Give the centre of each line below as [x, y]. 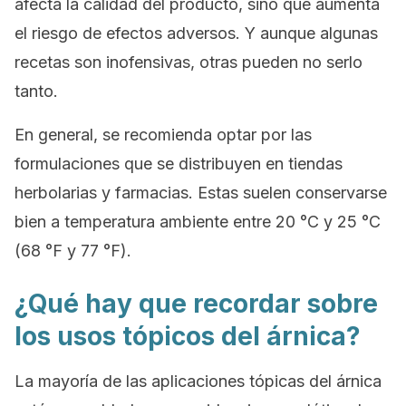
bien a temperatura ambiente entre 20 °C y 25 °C [198, 222]
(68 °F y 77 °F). [73, 251]
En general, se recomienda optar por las [163, 135]
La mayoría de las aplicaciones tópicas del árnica [198, 381]
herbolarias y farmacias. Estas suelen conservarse [201, 193]
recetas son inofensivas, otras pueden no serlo [188, 62]
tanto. [36, 91]
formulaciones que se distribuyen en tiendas [179, 164]
